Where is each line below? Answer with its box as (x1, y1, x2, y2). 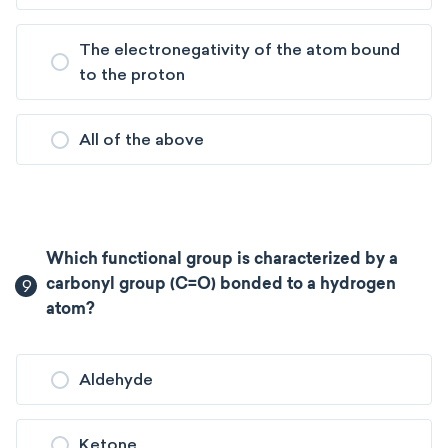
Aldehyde (79, 370, 153, 389)
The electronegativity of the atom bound (79, 40, 400, 59)
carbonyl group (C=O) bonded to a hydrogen (46, 277, 397, 293)
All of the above (79, 130, 204, 149)
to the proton (79, 65, 185, 84)
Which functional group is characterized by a (46, 252, 399, 268)
